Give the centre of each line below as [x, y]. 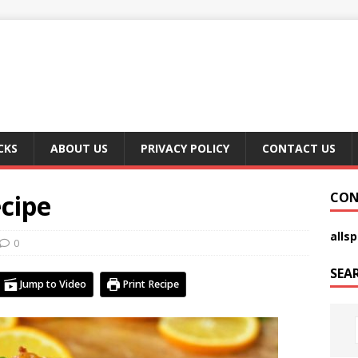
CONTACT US [299, 148]
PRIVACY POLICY [185, 148]
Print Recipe [150, 284]
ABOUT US [79, 148]
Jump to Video [52, 284]
